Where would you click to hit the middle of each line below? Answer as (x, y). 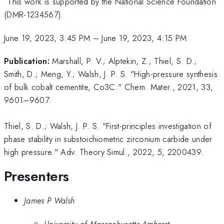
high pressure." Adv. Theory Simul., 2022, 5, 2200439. (104, 152)
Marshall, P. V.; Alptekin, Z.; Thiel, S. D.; (125, 61)
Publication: (27, 61)
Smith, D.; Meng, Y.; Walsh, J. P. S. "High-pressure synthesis (111, 74)
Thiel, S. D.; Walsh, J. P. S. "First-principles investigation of (108, 126)
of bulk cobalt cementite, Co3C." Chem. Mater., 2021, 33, (109, 87)
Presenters (36, 176)
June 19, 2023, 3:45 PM (47, 38)
